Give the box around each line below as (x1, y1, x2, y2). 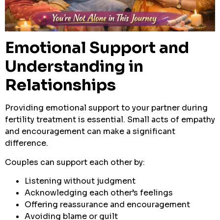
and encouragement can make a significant (5, 126, 175, 137)
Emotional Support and (5, 38, 189, 58)
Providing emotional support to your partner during (5, 103, 208, 113)
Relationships (5, 75, 116, 95)
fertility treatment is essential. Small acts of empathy (5, 114, 215, 125)
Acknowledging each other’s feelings (25, 188, 173, 198)
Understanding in (5, 56, 143, 77)
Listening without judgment (25, 176, 136, 187)
